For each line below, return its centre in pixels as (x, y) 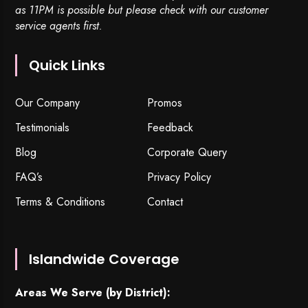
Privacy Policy (179, 177)
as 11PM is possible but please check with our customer (142, 10)
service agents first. (59, 26)
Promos (165, 103)
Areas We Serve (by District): (93, 293)
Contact (165, 202)
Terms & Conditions (60, 202)
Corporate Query (187, 153)
